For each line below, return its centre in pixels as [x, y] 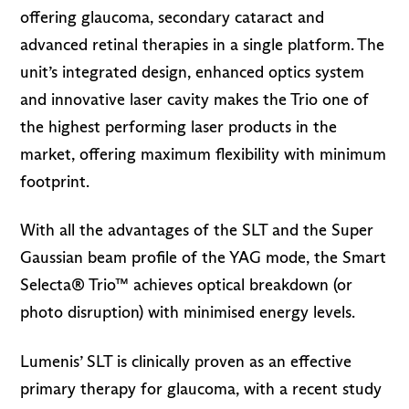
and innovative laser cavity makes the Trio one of [195, 99]
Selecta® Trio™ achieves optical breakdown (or [187, 285]
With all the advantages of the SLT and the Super [197, 231]
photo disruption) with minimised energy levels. [188, 313]
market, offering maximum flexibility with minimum [204, 154]
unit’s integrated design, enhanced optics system [193, 72]
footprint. [55, 181]
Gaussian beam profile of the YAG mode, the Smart [204, 258]
